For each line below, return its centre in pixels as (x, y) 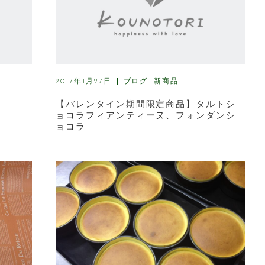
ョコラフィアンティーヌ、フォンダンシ (146, 115)
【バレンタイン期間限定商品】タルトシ (146, 104)
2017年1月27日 (84, 82)
